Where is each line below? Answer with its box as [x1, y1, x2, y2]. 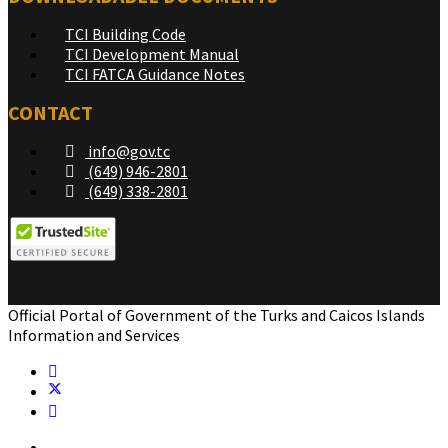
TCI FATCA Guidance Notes [65, 63, 245, 84]
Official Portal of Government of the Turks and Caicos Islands [8, 304, 425, 325]
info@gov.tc [85, 140, 170, 161]
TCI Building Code [65, 23, 186, 44]
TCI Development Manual [65, 43, 239, 64]
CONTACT [8, 99, 93, 125]
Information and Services [8, 324, 180, 345]
